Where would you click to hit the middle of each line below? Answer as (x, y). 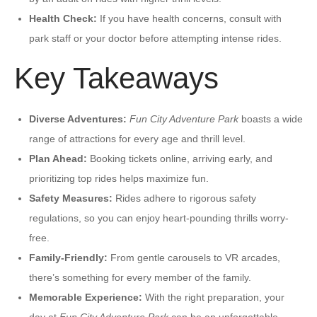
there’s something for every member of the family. (140, 277)
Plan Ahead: (58, 158)
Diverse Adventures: (79, 119)
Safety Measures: (71, 198)
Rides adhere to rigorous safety (184, 198)
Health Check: (63, 18)
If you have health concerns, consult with (189, 18)
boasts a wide (271, 119)
